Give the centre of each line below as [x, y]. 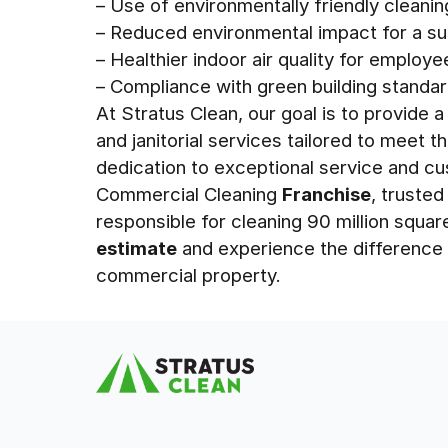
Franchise [326, 194]
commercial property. [188, 275]
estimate [136, 248]
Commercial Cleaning [189, 194]
